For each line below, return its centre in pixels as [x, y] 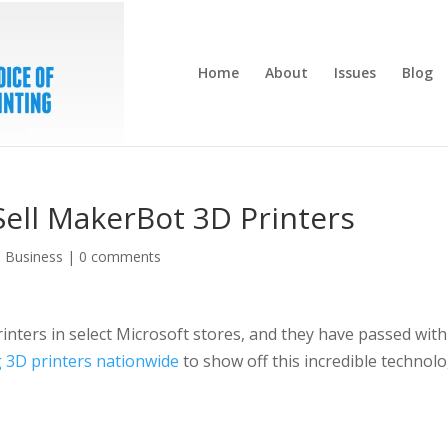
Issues [354, 72]
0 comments [120, 256]
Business [34, 256]
